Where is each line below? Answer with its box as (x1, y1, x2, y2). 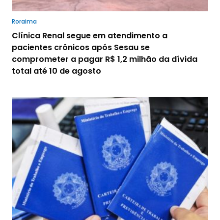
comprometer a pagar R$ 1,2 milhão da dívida (12, 53, 197, 65)
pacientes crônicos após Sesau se (12, 41, 150, 53)
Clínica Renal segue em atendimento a (12, 29, 167, 41)
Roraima (12, 17, 37, 26)
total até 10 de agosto (12, 65, 101, 77)
